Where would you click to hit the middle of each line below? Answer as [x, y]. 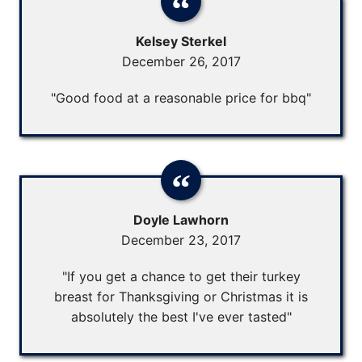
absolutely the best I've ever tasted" [181, 316]
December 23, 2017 [181, 240]
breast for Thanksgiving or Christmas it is [181, 296]
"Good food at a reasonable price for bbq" [181, 97]
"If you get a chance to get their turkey [181, 276]
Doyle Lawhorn [181, 219]
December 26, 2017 [181, 61]
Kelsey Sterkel [181, 41]
